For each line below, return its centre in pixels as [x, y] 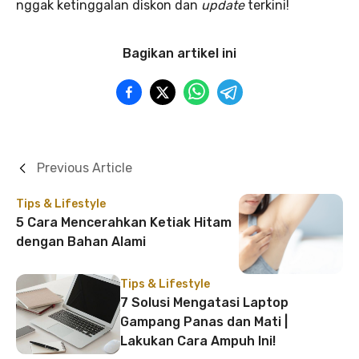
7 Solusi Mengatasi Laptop [204, 302]
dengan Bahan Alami [81, 241]
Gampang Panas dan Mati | [204, 321]
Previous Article [85, 167]
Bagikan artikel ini [179, 53]
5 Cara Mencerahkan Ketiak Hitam [124, 222]
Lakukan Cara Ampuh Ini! [198, 341]
